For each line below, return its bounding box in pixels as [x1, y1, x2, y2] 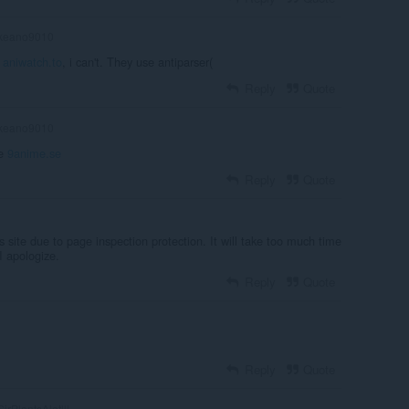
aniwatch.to [3, 53, 62, 71]
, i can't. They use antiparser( [62, 53, 213, 71]
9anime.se [7, 144, 61, 163]
